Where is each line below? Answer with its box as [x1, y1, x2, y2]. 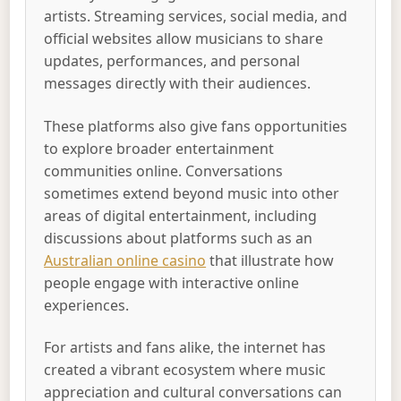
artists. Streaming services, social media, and [44, 6, 348, 27]
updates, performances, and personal [44, 51, 301, 72]
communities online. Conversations [44, 160, 284, 181]
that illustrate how [206, 250, 335, 270]
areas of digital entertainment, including [44, 205, 318, 226]
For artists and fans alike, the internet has [44, 337, 327, 358]
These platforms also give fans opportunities [44, 115, 348, 136]
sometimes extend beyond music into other [44, 183, 340, 203]
